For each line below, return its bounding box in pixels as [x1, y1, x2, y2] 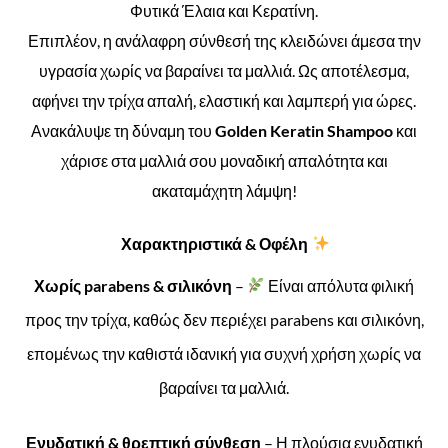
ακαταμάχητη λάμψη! [151, 181, 297, 201]
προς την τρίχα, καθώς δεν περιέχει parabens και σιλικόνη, [24, 309, 424, 329]
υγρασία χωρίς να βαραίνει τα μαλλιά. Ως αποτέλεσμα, [39, 61, 409, 81]
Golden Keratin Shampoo [215, 121, 396, 141]
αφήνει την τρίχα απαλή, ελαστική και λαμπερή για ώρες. [32, 91, 416, 111]
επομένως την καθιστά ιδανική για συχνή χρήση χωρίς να [27, 343, 421, 363]
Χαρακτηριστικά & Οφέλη [118, 233, 312, 253]
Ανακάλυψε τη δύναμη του [31, 121, 215, 141]
